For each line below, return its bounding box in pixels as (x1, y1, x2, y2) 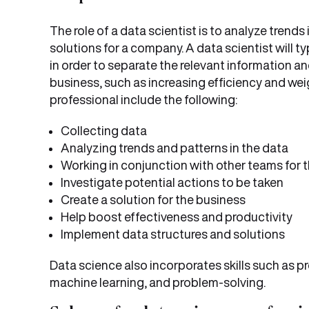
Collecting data (61, 124, 147, 137)
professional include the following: (50, 93, 237, 106)
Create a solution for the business (61, 193, 246, 206)
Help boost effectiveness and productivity (61, 210, 292, 223)
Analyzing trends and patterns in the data (61, 141, 288, 154)
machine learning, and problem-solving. (50, 276, 268, 288)
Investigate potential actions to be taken (61, 176, 283, 188)
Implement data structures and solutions (61, 228, 285, 240)
